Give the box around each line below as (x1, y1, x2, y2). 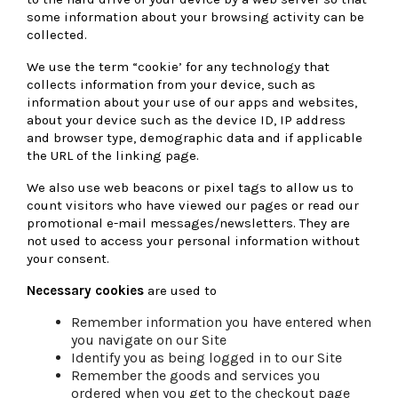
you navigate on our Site (71, 330, 227, 348)
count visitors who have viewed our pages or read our (27, 196, 359, 213)
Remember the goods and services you (71, 366, 321, 384)
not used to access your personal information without (27, 232, 360, 249)
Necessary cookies (27, 282, 147, 298)
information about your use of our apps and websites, (27, 93, 357, 110)
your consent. (27, 250, 109, 267)
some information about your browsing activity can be (27, 8, 364, 25)
